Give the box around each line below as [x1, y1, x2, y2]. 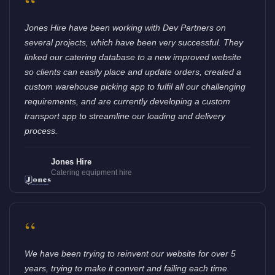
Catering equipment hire [51, 168, 133, 177]
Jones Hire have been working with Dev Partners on [25, 23, 226, 33]
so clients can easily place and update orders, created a [25, 67, 241, 77]
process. [25, 126, 58, 136]
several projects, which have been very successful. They [25, 37, 243, 48]
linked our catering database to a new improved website [25, 52, 241, 63]
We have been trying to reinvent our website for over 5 [25, 249, 236, 259]
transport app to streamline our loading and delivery [25, 111, 225, 122]
